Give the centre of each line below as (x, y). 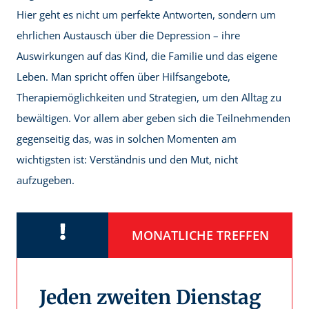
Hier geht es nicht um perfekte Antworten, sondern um (146, 15)
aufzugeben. (46, 180)
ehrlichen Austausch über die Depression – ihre (128, 36)
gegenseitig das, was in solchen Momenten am (127, 139)
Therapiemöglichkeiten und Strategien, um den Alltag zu (149, 98)
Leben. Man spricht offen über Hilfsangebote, (123, 77)
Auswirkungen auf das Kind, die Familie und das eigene (147, 56)
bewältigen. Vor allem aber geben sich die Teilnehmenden (153, 118)
